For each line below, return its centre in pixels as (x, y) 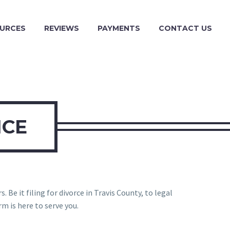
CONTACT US (185, 28)
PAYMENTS (119, 28)
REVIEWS (62, 28)
